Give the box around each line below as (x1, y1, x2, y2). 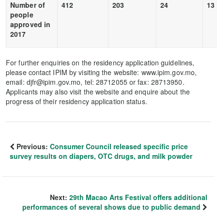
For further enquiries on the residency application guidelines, (6, 58, 195, 67)
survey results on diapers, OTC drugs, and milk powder (10, 151, 192, 161)
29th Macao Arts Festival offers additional (69, 192, 207, 202)
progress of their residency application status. (6, 96, 147, 106)
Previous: (15, 141, 50, 151)
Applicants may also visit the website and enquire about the (6, 87, 190, 96)
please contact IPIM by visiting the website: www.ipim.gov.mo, (6, 67, 197, 77)
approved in (10, 19, 51, 29)
